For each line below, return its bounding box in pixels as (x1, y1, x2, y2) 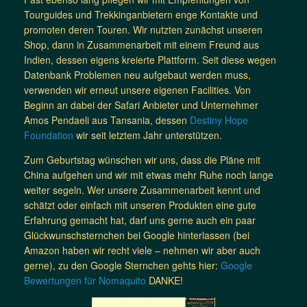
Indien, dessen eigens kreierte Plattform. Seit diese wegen (24, 52, 276, 66)
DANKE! (146, 273, 183, 287)
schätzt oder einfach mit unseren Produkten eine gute (24, 197, 256, 212)
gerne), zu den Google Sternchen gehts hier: (24, 258, 221, 272)
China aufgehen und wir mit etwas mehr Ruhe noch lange (24, 167, 273, 182)
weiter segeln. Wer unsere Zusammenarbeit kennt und (24, 182, 260, 197)
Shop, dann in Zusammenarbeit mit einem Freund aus (24, 37, 259, 51)
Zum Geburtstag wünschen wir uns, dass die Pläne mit (24, 152, 260, 167)
